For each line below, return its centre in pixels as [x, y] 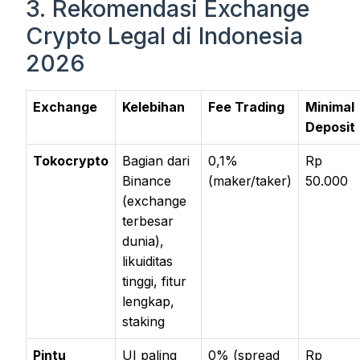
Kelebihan [153, 106]
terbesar [148, 221]
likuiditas [147, 261]
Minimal [330, 106]
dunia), [143, 241]
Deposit [330, 127]
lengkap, [148, 301]
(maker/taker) [250, 180]
